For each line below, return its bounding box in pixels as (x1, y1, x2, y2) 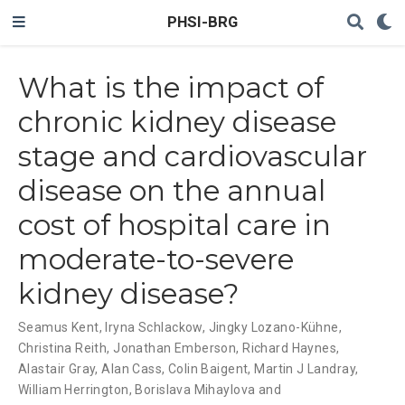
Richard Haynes (242, 340, 337, 355)
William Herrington (18, 381, 129, 397)
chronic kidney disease (18, 104, 336, 139)
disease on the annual (18, 173, 325, 208)
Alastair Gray (18, 361, 96, 376)
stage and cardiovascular (18, 138, 367, 174)
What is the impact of (18, 70, 324, 105)
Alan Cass (101, 361, 163, 376)
